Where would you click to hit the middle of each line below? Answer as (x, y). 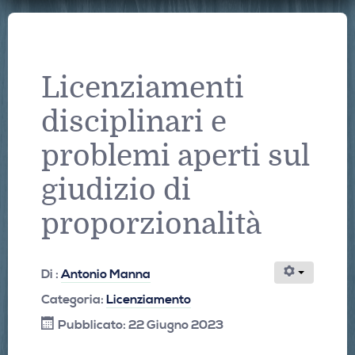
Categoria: (74, 299)
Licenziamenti (143, 88)
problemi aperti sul (176, 156)
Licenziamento (149, 299)
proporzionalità (151, 224)
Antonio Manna (106, 274)
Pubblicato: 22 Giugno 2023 (141, 324)
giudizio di (116, 190)
